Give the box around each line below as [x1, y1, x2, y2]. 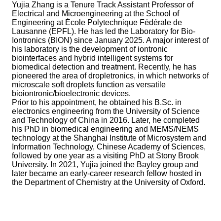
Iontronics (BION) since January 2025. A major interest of [12, 36, 209, 45]
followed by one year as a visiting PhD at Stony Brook [12, 151, 199, 160]
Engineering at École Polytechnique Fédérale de [12, 18, 182, 27]
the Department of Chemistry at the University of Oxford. [12, 178, 205, 187]
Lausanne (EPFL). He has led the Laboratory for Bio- [12, 27, 195, 36]
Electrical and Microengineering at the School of [12, 9, 179, 18]
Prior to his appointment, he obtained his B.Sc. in [12, 98, 182, 107]
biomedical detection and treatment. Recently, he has [12, 63, 196, 72]
